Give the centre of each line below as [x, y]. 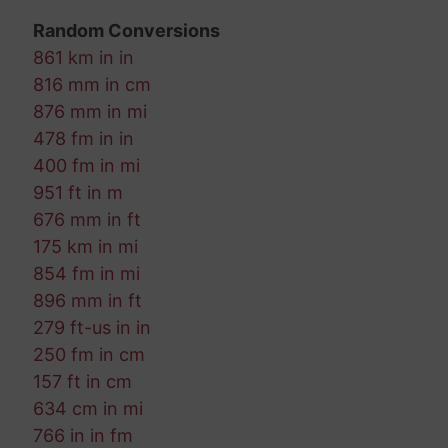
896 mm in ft [87, 301]
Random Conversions [126, 31]
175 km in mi [85, 247]
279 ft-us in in [91, 328]
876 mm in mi [89, 112]
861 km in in [83, 58]
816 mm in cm [91, 85]
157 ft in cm [82, 382]
